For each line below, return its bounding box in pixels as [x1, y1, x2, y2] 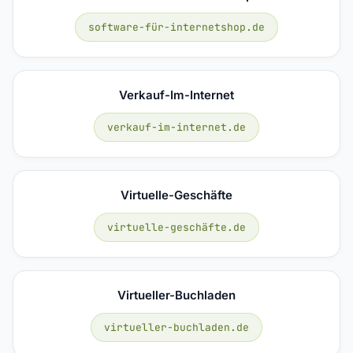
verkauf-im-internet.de [107, 120, 246, 134]
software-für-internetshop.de [88, 20, 265, 34]
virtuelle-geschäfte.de [107, 220, 246, 234]
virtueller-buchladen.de [104, 320, 249, 334]
